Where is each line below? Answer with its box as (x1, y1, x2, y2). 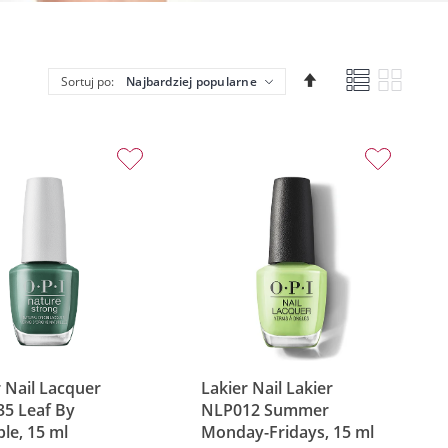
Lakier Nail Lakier (201, 376, 334, 399)
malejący (317, 108, 376, 127)
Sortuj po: (61, 73, 114, 90)
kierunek (317, 88, 375, 107)
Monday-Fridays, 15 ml (201, 420, 375, 443)
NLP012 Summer (201, 398, 330, 421)
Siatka (401, 64, 441, 83)
